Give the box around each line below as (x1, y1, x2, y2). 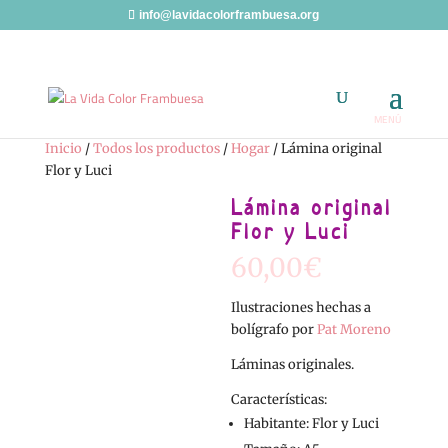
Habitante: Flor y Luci (244, 415, 380, 432)
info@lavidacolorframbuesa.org (139, 8, 320, 22)
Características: (231, 391, 328, 408)
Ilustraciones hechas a (231, 299, 372, 316)
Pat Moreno (317, 321, 392, 338)
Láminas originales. (231, 356, 355, 373)
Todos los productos (92, 140, 220, 157)
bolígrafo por (231, 321, 318, 338)
